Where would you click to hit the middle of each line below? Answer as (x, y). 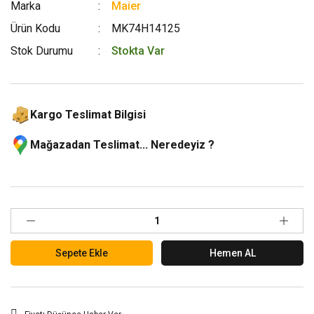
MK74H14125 (146, 28)
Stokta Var (138, 51)
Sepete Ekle (82, 253)
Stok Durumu (42, 51)
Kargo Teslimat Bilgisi (88, 115)
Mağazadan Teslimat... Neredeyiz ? (122, 145)
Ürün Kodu (35, 28)
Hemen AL (232, 253)
